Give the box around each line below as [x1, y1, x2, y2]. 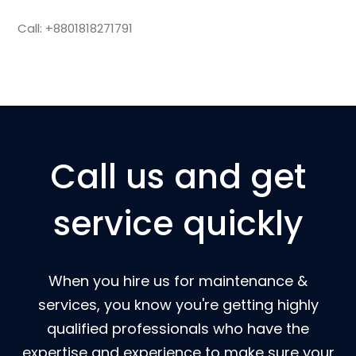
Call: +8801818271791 [17, 20, 133, 37]
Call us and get [49, 153, 307, 200]
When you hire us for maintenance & [48, 271, 308, 291]
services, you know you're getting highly [37, 295, 319, 315]
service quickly [52, 200, 304, 247]
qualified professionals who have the [47, 319, 309, 339]
